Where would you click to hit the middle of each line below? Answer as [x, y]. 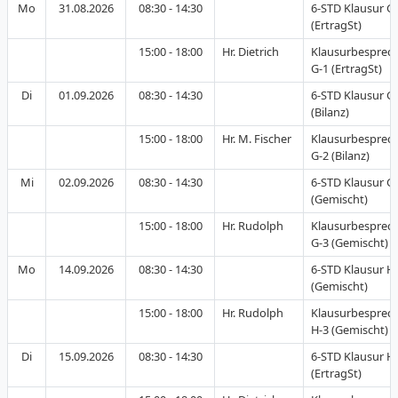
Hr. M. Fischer [257, 139]
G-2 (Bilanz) [340, 155]
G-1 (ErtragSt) [346, 68]
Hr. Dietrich [251, 52]
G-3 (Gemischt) [350, 243]
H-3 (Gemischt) [350, 330]
